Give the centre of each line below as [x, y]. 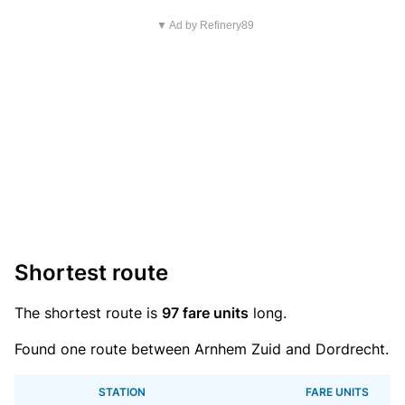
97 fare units [205, 313]
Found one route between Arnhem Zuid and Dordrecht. [202, 349]
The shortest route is [88, 313]
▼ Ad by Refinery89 [205, 25]
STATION [122, 392]
